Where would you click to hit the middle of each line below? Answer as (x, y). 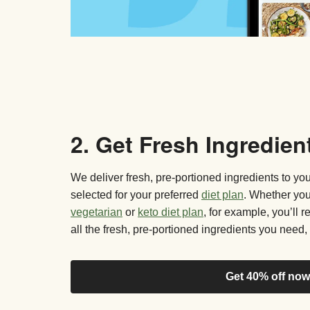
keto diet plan (171, 212)
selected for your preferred (136, 195)
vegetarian (97, 212)
